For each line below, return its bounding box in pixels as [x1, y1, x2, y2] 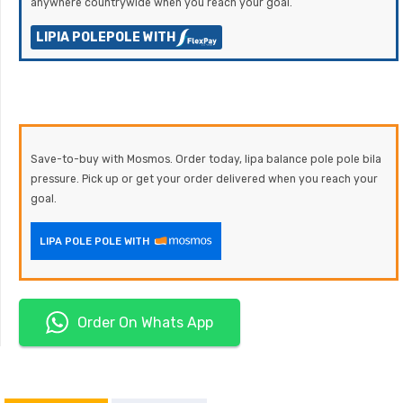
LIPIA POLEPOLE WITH [36, 30, 175, 46]
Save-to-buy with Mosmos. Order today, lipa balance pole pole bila [31, 153, 381, 166]
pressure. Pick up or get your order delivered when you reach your [31, 173, 378, 186]
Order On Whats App [77, 313, 213, 331]
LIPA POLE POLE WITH [40, 234, 149, 247]
